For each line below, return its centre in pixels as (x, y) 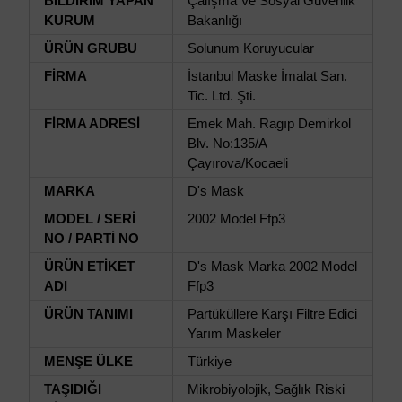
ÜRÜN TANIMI (88, 314)
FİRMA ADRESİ (92, 123)
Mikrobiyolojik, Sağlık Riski (266, 389)
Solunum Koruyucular (251, 48)
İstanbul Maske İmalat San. (267, 76)
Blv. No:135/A (227, 143)
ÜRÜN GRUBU (91, 48)
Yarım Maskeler (234, 333)
